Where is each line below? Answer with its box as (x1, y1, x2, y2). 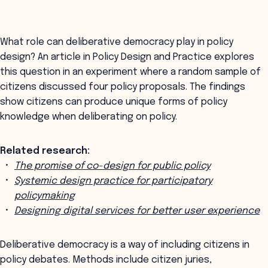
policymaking (14, 191, 75, 201)
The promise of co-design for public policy (14, 161, 211, 171)
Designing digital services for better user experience (14, 206, 260, 216)
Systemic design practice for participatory (14, 176, 212, 186)
